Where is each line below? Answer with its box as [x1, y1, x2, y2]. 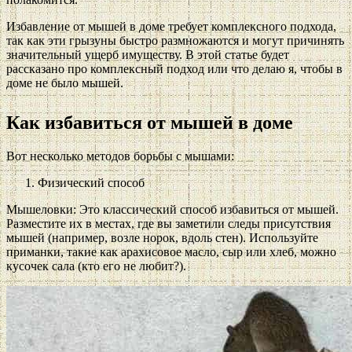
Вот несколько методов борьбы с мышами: [6, 148, 234, 163]
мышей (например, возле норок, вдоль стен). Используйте [6, 230, 318, 244]
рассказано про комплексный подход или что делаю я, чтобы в [6, 61, 343, 75]
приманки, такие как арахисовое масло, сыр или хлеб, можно [6, 244, 336, 258]
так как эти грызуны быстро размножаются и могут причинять [6, 33, 344, 47]
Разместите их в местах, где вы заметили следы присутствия [6, 216, 331, 230]
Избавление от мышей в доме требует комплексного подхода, [6, 19, 336, 33]
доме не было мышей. [6, 75, 123, 90]
